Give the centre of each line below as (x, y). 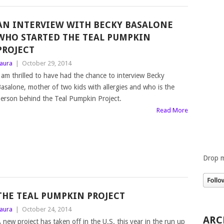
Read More (172, 110)
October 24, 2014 (46, 209)
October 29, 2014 (46, 63)
